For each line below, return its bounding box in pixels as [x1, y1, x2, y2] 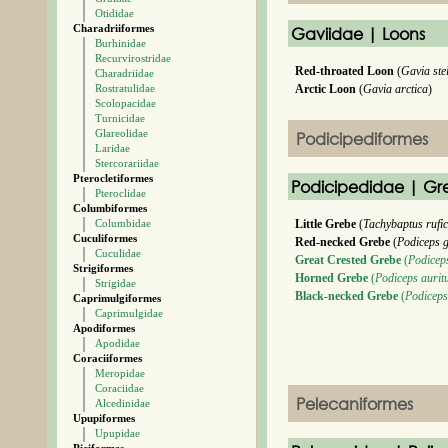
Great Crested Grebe [295, 253, 401, 267]
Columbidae [95, 217, 151, 229]
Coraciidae [95, 382, 144, 394]
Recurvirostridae [95, 52, 171, 64]
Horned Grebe [295, 271, 368, 285]
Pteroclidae [95, 187, 146, 199]
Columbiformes [73, 202, 147, 214]
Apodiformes [73, 322, 135, 334]
